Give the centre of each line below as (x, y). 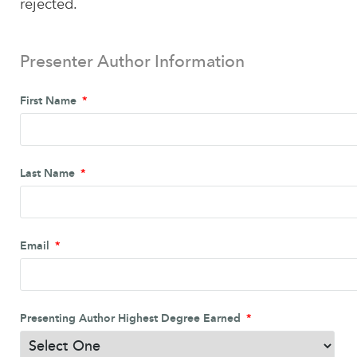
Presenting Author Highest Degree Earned (131, 318)
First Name (49, 100)
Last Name (49, 173)
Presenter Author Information (132, 61)
